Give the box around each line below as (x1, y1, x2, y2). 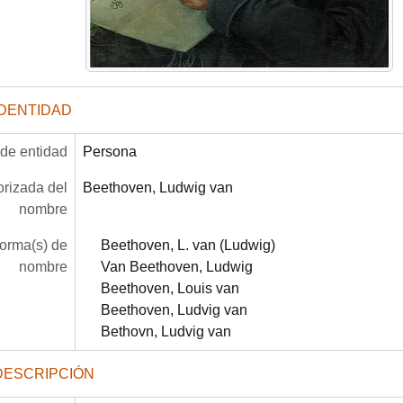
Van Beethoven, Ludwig (100, 258, 253, 274)
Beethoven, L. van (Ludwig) (100, 237, 275, 253)
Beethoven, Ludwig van (82, 179, 233, 195)
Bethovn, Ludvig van (100, 323, 231, 339)
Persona (82, 143, 137, 159)
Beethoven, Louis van (100, 280, 239, 296)
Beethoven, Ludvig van (100, 301, 247, 318)
